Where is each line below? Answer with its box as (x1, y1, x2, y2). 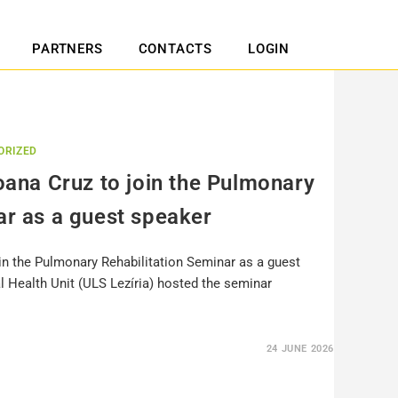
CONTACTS (138, 41, 213, 57)
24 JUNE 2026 (266, 343, 334, 355)
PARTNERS (32, 41, 103, 57)
